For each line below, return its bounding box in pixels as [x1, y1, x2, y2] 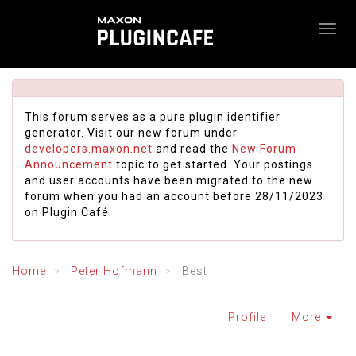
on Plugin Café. [25, 206, 112, 219]
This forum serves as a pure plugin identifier [25, 110, 281, 123]
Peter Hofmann [71, 265, 157, 277]
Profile [228, 311, 266, 323]
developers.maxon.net [25, 142, 153, 155]
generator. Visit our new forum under [25, 126, 238, 139]
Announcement [25, 158, 113, 171]
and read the [153, 142, 232, 155]
